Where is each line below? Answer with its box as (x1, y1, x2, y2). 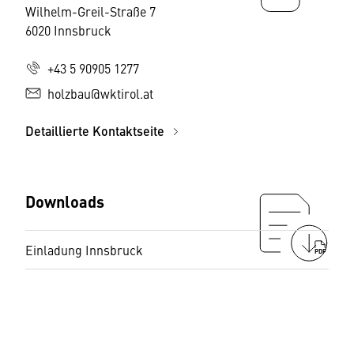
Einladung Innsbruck (25, 241, 143, 258)
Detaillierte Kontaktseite (25, 122, 168, 140)
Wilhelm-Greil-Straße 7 (25, 2, 156, 20)
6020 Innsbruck (25, 21, 111, 39)
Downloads (25, 190, 104, 213)
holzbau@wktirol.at (47, 85, 153, 102)
